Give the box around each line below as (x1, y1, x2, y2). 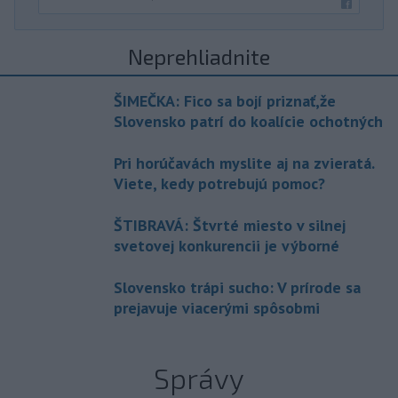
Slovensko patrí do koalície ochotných (114, 111, 383, 132)
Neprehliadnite (128, 44, 270, 70)
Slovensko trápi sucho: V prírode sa (114, 277, 361, 298)
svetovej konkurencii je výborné (114, 235, 339, 257)
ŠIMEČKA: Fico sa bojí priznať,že (114, 91, 336, 112)
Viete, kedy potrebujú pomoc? (114, 173, 325, 195)
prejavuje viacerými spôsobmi (114, 298, 320, 319)
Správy (154, 361, 244, 395)
